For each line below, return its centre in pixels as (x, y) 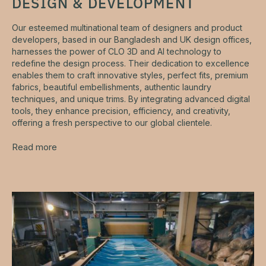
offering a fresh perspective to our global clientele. (112, 123)
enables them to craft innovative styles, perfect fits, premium (130, 75)
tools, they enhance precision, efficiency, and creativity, (121, 111)
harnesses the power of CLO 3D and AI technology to (117, 51)
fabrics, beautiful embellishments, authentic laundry (112, 87)
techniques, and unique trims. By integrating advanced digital (131, 99)
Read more (34, 147)
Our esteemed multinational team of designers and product (127, 28)
